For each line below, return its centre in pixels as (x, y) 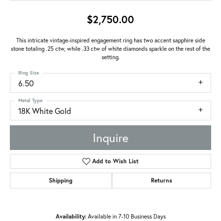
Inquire (110, 138)
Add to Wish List (116, 161)
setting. (110, 57)
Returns (161, 181)
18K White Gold (45, 111)
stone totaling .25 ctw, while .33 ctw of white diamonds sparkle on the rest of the (110, 49)
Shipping (61, 181)
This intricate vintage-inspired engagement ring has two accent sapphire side (110, 40)
